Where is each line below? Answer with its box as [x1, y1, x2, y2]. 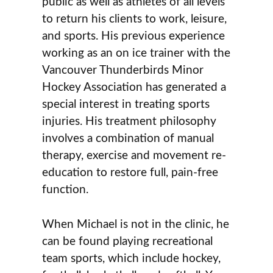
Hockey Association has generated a [42, 82, 227, 94]
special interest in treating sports [42, 99, 210, 111]
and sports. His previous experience [42, 30, 225, 43]
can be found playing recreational [42, 235, 213, 247]
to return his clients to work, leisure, [42, 13, 227, 26]
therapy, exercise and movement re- [42, 150, 227, 162]
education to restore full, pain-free [42, 167, 219, 179]
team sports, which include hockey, [42, 252, 221, 264]
